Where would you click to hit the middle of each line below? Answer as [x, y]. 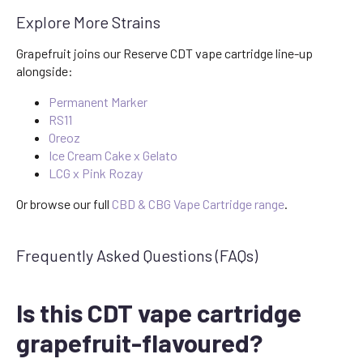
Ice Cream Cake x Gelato [113, 156]
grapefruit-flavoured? [139, 343]
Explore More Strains [88, 22]
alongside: [45, 71]
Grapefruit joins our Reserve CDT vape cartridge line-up [164, 53]
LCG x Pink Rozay [96, 173]
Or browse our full [64, 204]
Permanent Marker [98, 102]
